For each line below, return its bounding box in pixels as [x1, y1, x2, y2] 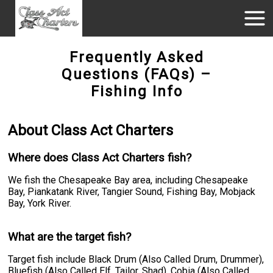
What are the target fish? [8, 230, 132, 244]
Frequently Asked [69, 49, 204, 66]
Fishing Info [90, 83, 183, 100]
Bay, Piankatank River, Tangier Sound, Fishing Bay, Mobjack [8, 185, 256, 197]
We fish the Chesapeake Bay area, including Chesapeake [8, 174, 249, 186]
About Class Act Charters [8, 121, 174, 139]
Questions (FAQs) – [62, 66, 211, 83]
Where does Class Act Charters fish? [8, 151, 192, 165]
